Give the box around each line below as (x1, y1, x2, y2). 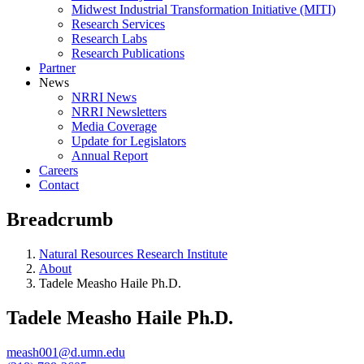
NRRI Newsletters (71, 105, 167, 119)
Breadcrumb (6, 208, 113, 230)
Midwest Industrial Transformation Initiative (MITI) (71, 2, 336, 16)
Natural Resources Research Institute (39, 246, 227, 261)
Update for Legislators (71, 134, 186, 148)
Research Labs (71, 32, 147, 45)
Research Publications (71, 46, 184, 60)
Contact (39, 178, 79, 192)
